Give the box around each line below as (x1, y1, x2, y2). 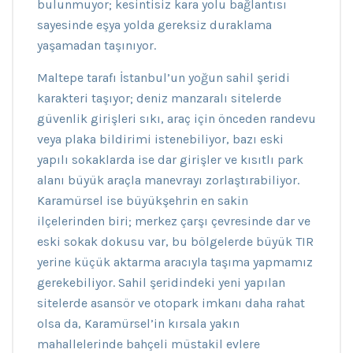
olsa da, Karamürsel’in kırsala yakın (37, 316, 240, 331)
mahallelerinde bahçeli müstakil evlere (37, 336, 260, 351)
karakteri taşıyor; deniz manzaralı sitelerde (37, 91, 281, 106)
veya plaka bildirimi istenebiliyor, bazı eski (37, 132, 284, 147)
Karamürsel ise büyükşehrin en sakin (37, 193, 248, 208)
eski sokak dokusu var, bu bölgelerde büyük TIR (37, 234, 314, 249)
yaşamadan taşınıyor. (37, 38, 156, 53)
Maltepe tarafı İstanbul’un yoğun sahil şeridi (37, 70, 290, 85)
